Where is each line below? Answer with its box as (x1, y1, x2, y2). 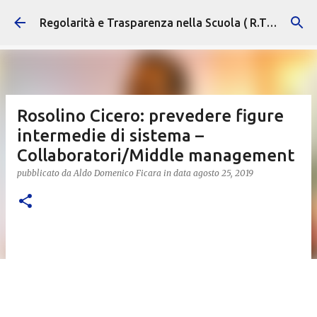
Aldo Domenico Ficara (74, 168, 161, 178)
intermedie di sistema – (17, 126, 204, 145)
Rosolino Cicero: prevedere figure (17, 106, 284, 125)
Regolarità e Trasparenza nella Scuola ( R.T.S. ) (266, 16, 277, 29)
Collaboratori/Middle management (17, 146, 294, 165)
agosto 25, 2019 (193, 168, 253, 178)
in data (163, 168, 193, 178)
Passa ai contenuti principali (86, 11, 231, 24)
